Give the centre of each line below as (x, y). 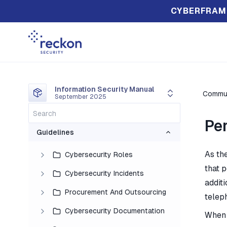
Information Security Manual (104, 89)
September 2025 (81, 97)
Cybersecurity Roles (99, 155)
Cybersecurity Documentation (115, 211)
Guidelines (55, 133)
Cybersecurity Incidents (104, 174)
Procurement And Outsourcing (116, 192)
